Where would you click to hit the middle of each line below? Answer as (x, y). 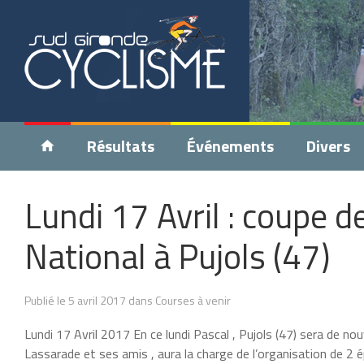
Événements (230, 146)
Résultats (121, 146)
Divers (328, 146)
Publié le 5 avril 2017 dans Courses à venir (128, 300)
